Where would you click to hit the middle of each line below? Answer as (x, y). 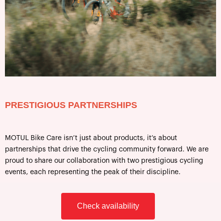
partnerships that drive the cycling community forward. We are (107, 150)
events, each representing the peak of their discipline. (93, 172)
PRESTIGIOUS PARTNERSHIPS (71, 105)
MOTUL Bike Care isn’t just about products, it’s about (91, 138)
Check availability (108, 206)
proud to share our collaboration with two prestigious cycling (104, 161)
